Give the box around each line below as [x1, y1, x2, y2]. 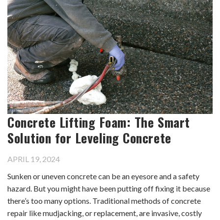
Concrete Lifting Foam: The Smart [7, 112, 190, 132]
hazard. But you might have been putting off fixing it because [7, 184, 210, 193]
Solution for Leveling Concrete [7, 128, 171, 147]
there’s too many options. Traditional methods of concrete [7, 196, 201, 206]
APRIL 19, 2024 [7, 154, 60, 164]
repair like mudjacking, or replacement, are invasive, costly [7, 208, 202, 218]
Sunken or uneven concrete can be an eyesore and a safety [7, 171, 199, 181]
